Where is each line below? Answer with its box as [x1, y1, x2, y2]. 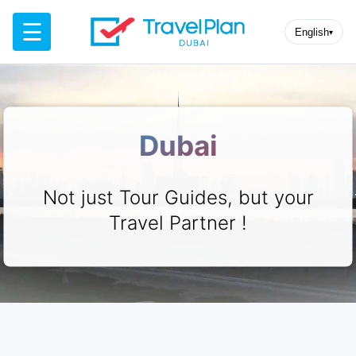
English [294, 25, 329, 38]
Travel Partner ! [109, 211, 247, 235]
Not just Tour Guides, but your [42, 186, 314, 210]
